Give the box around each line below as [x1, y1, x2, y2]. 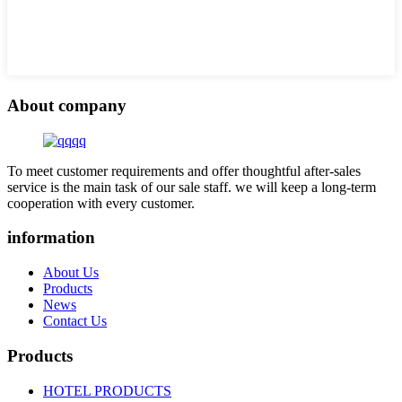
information [7, 228, 95, 248]
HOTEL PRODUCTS [43, 382, 171, 398]
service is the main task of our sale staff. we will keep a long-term [7, 179, 376, 195]
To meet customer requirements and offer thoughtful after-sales [7, 162, 361, 179]
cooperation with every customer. [7, 195, 195, 211]
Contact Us [43, 313, 107, 329]
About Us [43, 265, 99, 281]
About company [7, 96, 127, 115]
